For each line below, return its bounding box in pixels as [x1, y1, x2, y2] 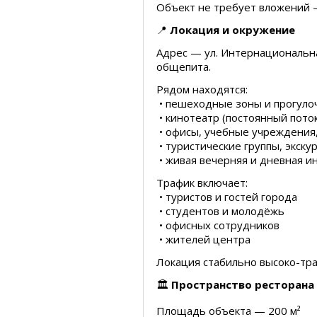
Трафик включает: [156, 175, 248, 190]
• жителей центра [156, 232, 250, 246]
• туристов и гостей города [156, 190, 297, 204]
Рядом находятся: [156, 82, 248, 96]
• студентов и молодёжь [156, 204, 284, 218]
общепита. [156, 59, 211, 74]
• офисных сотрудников [156, 218, 279, 232]
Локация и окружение [170, 23, 295, 37]
